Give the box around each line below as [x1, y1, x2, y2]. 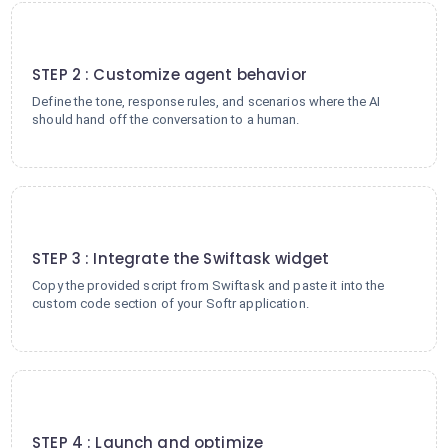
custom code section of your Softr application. [32, 296, 309, 311]
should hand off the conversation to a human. [32, 112, 300, 127]
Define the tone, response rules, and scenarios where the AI [32, 94, 381, 109]
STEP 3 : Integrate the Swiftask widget [32, 248, 330, 269]
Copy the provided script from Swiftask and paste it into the [32, 278, 385, 293]
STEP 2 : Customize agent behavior [32, 64, 307, 85]
